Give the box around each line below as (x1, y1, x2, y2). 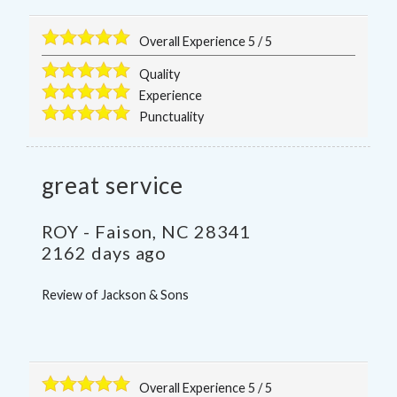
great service (41, 170, 184, 199)
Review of (41, 286, 101, 302)
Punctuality (139, 109, 205, 125)
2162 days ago (41, 241, 167, 263)
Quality (139, 66, 181, 82)
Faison (94, 220, 153, 242)
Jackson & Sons (100, 286, 189, 302)
